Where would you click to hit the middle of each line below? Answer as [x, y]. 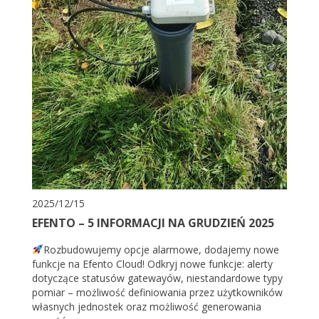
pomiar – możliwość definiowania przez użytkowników [157, 293]
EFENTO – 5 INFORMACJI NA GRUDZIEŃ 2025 [153, 223]
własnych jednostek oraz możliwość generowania [147, 307]
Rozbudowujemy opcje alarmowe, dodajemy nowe [161, 250]
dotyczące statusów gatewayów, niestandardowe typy [157, 278]
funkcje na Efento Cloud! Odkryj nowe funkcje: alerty [152, 264]
